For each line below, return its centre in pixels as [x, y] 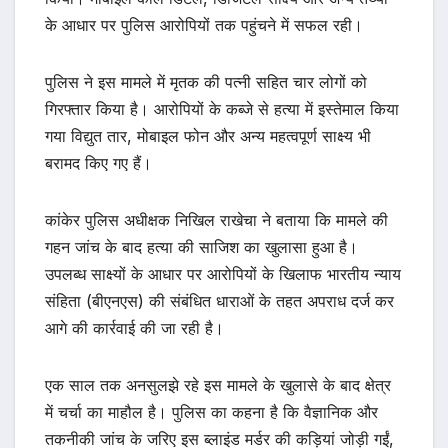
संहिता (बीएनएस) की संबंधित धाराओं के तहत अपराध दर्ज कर [219, 301]
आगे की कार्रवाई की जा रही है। [134, 328]
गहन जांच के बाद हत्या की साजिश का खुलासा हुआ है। [201, 247]
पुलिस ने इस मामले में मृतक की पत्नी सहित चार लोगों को [206, 82]
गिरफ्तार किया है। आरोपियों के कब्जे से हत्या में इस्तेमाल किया [222, 109]
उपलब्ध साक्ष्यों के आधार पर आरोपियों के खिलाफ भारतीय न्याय [223, 274]
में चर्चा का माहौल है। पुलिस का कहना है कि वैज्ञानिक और [211, 412]
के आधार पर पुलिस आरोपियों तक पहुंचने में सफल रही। [204, 25]
